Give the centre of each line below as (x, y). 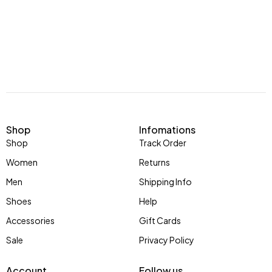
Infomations (167, 130)
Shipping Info (165, 182)
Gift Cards (160, 220)
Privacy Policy (167, 240)
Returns (155, 162)
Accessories (30, 220)
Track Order (163, 143)
